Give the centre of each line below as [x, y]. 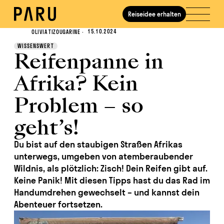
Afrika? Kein [76, 83]
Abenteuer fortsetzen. [58, 204]
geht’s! [46, 127]
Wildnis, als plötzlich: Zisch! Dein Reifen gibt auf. [111, 168]
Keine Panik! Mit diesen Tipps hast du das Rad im [112, 180]
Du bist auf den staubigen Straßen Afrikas [98, 144]
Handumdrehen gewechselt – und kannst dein [107, 192]
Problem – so [79, 105]
